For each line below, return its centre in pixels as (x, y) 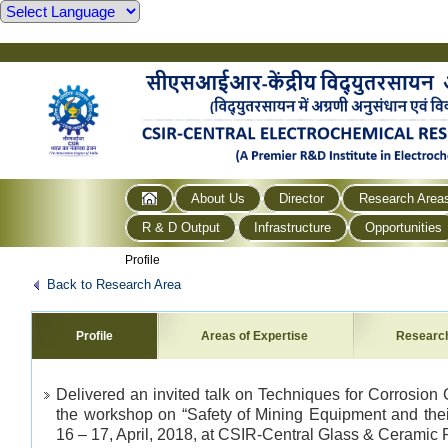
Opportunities (404, 227)
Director (302, 198)
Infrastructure (293, 227)
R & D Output (181, 227)
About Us (218, 198)
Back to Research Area (114, 284)
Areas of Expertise (255, 335)
